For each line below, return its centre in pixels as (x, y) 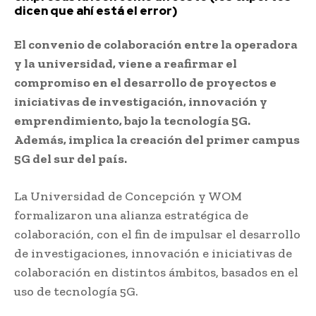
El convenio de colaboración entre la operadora (156, 44)
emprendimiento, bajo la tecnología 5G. (132, 120)
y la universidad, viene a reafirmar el (126, 63)
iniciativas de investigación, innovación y (141, 101)
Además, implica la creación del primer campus (157, 139)
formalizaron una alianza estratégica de (131, 215)
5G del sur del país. (71, 158)
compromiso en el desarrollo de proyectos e (145, 82)
